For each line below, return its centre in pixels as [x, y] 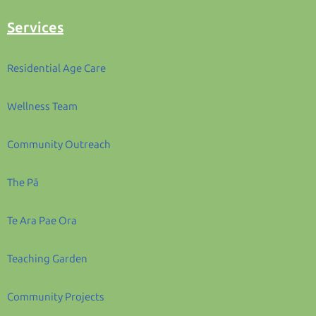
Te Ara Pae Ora [42, 221]
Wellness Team [42, 107]
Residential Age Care [56, 69]
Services [35, 28]
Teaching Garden [47, 259]
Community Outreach [59, 145]
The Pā [23, 183]
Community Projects [56, 297]
